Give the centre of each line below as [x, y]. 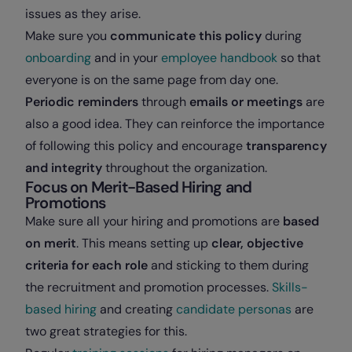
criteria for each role [86, 265]
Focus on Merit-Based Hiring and [139, 187]
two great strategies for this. [108, 331]
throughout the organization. [185, 168]
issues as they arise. [84, 14]
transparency [285, 146]
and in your [126, 58]
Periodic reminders [82, 102]
